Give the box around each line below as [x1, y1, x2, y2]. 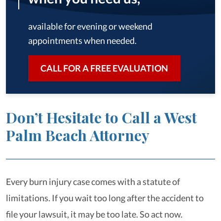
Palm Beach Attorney [6, 125, 149, 145]
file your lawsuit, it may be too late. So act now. [6, 209, 183, 220]
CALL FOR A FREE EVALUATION [40, 63, 168, 74]
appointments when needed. [28, 35, 137, 46]
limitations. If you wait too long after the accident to [6, 192, 204, 203]
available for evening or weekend [28, 21, 152, 32]
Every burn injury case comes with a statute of [6, 176, 180, 187]
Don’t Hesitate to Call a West [6, 108, 197, 127]
